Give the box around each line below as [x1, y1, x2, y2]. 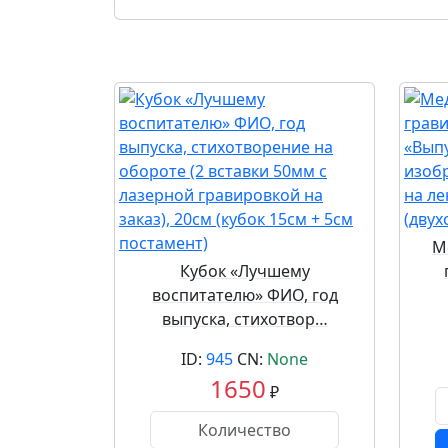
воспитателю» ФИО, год [151, 284, 338, 306]
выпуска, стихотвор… [161, 308, 328, 330]
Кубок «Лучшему [179, 260, 310, 282]
